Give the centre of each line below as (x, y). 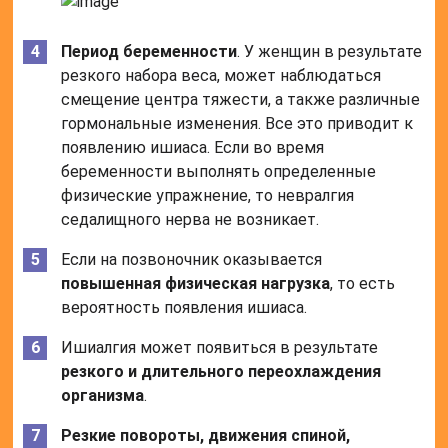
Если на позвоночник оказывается (192, 260)
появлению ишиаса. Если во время (193, 148)
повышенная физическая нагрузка (196, 284)
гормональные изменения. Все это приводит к (237, 124)
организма (103, 396)
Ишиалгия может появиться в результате (220, 348)
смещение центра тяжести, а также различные (241, 100)
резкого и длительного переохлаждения (221, 372)
